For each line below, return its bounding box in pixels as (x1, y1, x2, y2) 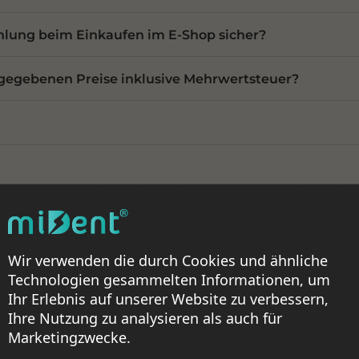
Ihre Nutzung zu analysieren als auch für (8, 309, 282, 329)
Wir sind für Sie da (89, 327, 270, 349)
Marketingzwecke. (8, 328, 131, 348)
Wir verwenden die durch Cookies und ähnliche (8, 251, 328, 271)
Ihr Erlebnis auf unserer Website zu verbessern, (8, 289, 329, 309)
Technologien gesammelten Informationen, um (8, 270, 330, 290)
